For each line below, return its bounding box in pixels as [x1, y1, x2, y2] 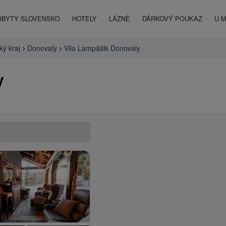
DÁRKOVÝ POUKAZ [142, 14, 202, 23]
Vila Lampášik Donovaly [64, 43, 140, 53]
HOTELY [72, 14, 97, 23]
